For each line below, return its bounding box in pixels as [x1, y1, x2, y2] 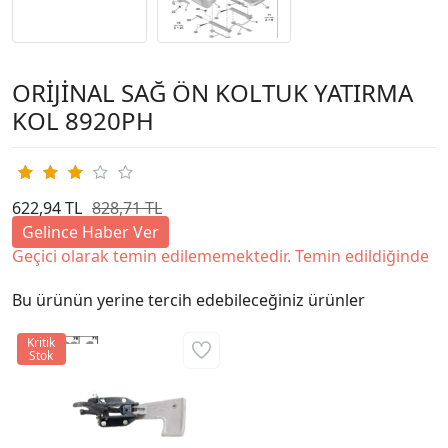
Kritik [27, 333, 56, 351]
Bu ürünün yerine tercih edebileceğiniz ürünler [12, 288, 365, 311]
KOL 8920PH [12, 103, 154, 137]
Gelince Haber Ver [22, 220, 159, 243]
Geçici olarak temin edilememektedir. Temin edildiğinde [12, 244, 429, 267]
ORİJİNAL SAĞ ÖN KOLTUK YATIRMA [12, 75, 413, 109]
